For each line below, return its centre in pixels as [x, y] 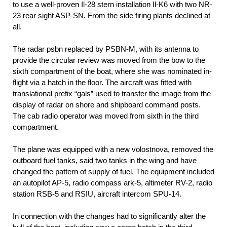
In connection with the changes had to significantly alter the [109, 216]
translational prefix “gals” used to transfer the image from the [112, 93]
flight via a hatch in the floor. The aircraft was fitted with [102, 82]
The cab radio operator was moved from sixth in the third [106, 116]
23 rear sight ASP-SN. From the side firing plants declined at [111, 15]
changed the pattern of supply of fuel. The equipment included [113, 171]
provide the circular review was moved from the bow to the [109, 60]
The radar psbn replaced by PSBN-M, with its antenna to [106, 49]
